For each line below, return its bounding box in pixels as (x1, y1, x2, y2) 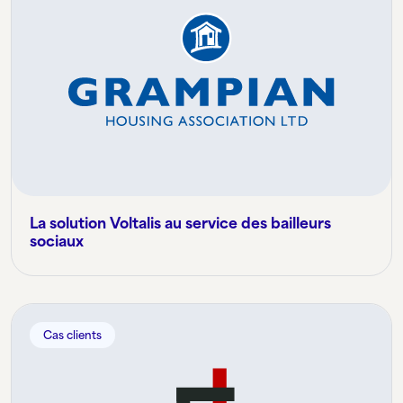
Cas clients (43, 328, 102, 343)
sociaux (30, 232, 84, 251)
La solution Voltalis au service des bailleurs (30, 214, 331, 233)
